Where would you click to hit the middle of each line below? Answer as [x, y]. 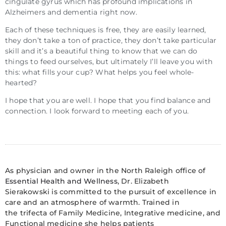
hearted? [21, 82]
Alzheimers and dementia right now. [71, 12]
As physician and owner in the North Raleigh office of [105, 170]
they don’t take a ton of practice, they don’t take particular [111, 40]
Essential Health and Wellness [61, 181]
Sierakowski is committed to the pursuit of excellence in [111, 191]
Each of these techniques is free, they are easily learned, [106, 30]
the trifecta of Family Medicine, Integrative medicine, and [113, 213]
